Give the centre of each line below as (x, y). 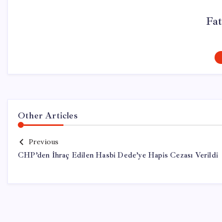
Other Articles (48, 115)
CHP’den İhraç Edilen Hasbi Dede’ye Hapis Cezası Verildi (118, 155)
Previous (44, 142)
